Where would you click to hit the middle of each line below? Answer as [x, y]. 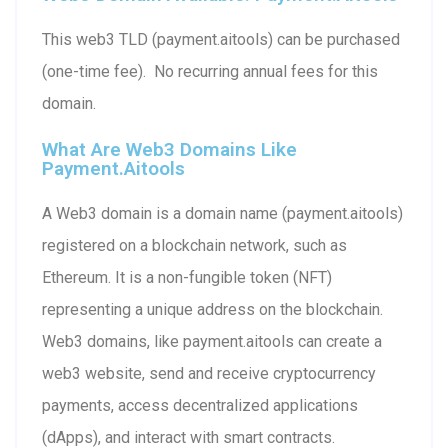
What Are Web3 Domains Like [169, 149]
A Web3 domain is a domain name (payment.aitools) [222, 213]
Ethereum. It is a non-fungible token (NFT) [187, 277]
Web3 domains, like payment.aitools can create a [212, 341]
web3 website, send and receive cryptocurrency [209, 373]
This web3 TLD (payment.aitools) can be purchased [221, 39]
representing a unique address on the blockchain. [212, 309]
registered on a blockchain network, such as [194, 245]
